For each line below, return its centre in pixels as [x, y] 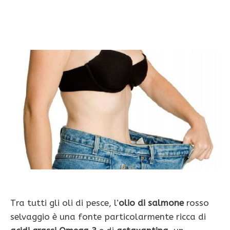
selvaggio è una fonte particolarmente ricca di [108, 217]
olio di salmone [151, 203]
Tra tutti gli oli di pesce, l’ [64, 203]
